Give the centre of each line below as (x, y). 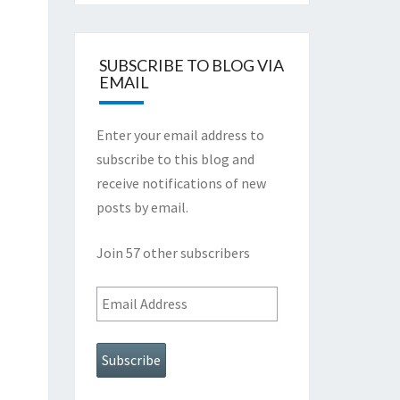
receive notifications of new (181, 183)
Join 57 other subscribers (173, 253)
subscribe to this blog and (175, 159)
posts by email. (142, 207)
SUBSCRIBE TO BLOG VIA (191, 65)
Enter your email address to (180, 135)
